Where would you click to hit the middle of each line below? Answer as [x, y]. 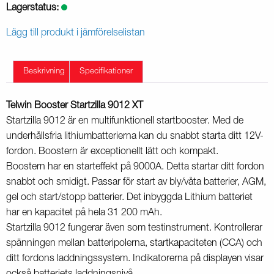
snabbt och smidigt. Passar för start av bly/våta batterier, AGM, [136, 183]
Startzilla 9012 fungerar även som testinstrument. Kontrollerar [134, 228]
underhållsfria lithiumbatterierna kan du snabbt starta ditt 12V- [135, 137]
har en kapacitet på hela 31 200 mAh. [84, 213]
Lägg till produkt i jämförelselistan [76, 34]
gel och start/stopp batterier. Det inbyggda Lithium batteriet [129, 198]
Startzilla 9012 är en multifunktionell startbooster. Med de [125, 121]
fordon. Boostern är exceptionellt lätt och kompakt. [112, 152]
